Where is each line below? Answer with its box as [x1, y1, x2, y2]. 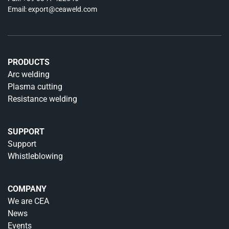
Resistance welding [8, 94, 77, 104]
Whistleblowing [8, 151, 63, 161]
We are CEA [8, 196, 49, 206]
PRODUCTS [8, 57, 50, 67]
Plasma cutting [8, 82, 62, 91]
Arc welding [8, 70, 50, 79]
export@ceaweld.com [28, 5, 97, 13]
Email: [8, 5, 28, 13]
